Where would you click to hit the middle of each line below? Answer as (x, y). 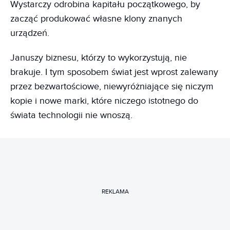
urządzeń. (30, 33)
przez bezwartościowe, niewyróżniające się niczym (112, 86)
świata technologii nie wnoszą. (71, 115)
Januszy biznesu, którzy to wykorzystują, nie (99, 57)
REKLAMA (115, 191)
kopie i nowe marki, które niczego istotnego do (104, 101)
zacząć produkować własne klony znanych (96, 18)
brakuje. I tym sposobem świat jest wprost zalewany (114, 72)
